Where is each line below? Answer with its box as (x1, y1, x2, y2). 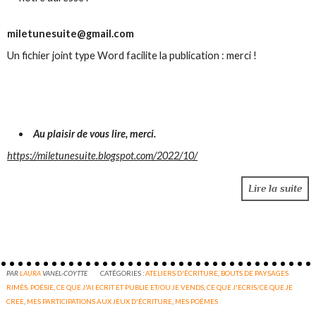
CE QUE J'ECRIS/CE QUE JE (207, 282, 293, 291)
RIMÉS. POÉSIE (6, 282, 54, 291)
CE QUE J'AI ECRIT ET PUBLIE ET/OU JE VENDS (56, 282, 205, 291)
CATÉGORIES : (100, 268, 146, 277)
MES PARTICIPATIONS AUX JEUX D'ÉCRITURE (27, 296, 173, 305)
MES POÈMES (175, 296, 219, 305)
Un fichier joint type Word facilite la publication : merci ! (7, 49, 257, 62)
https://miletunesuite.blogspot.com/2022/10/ (7, 149, 198, 162)
